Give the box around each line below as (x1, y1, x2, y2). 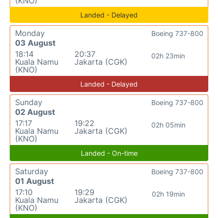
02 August (15, 107, 55, 117)
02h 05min (151, 121, 185, 129)
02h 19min (151, 190, 185, 199)
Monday (15, 28, 45, 38)
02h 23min (151, 52, 185, 60)
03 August (15, 38, 55, 48)
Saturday (15, 166, 48, 177)
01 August (15, 176, 54, 186)
